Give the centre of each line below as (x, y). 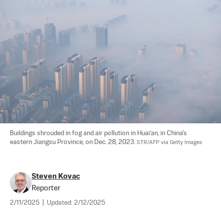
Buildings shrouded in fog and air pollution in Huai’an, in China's (99, 133)
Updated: (60, 203)
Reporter (46, 188)
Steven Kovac (56, 176)
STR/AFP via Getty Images (169, 142)
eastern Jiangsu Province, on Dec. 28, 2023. (73, 142)
